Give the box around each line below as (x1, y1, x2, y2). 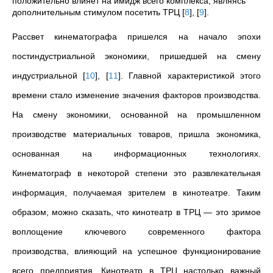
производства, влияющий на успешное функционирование (12, 246, 261, 257)
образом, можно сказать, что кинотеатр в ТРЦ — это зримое (12, 207, 261, 218)
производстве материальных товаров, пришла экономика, (12, 129, 261, 140)
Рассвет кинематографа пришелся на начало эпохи (12, 32, 261, 42)
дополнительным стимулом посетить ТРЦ (12, 7, 182, 18)
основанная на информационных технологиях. (12, 149, 261, 159)
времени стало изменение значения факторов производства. (12, 90, 261, 101)
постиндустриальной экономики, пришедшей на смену (12, 51, 261, 62)
